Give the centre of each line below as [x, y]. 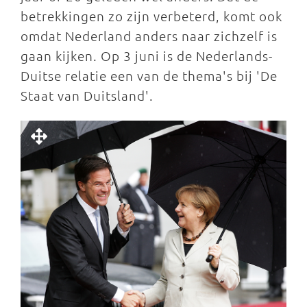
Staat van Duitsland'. [89, 95]
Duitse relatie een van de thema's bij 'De [149, 75]
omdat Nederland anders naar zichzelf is [149, 36]
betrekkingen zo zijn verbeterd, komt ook [151, 16]
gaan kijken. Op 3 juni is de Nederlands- [147, 56]
